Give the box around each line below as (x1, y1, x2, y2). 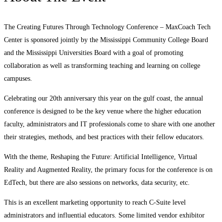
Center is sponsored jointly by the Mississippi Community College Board (4, 36, 208, 44)
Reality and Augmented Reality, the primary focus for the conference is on (4, 166, 213, 173)
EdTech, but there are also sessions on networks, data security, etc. (4, 179, 190, 186)
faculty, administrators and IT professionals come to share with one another (4, 120, 215, 128)
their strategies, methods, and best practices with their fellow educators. (4, 133, 204, 141)
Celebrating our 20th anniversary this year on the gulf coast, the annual (4, 95, 203, 102)
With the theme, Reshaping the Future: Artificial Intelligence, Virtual (4, 153, 197, 161)
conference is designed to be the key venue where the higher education (4, 108, 201, 115)
